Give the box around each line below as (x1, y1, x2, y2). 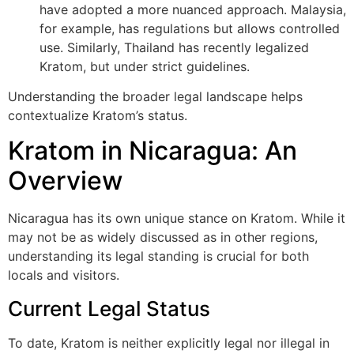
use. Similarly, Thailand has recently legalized (40, 39, 309, 55)
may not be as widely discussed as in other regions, (8, 229, 318, 246)
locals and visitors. (8, 267, 119, 284)
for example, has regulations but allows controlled (40, 20, 340, 36)
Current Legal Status (8, 296, 210, 321)
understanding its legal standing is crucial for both (8, 248, 309, 265)
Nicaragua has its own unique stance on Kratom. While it (8, 210, 345, 227)
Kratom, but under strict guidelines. (40, 58, 250, 74)
